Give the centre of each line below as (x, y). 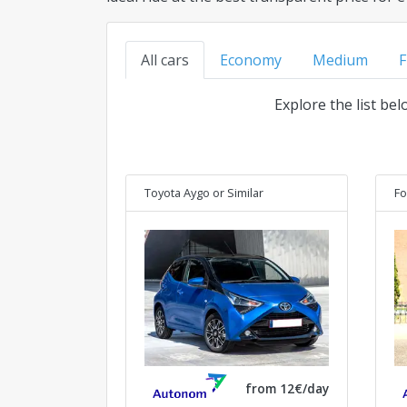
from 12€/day (287, 388)
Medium (340, 60)
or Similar (238, 193)
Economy (251, 60)
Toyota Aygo (177, 193)
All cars (165, 60)
